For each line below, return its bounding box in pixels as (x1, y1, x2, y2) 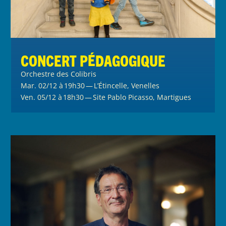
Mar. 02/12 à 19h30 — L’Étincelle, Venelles (21, 80, 160, 90)
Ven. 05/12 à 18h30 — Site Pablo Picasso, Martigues (21, 92, 192, 102)
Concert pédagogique (21, 50, 166, 70)
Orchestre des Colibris (21, 69, 97, 79)
